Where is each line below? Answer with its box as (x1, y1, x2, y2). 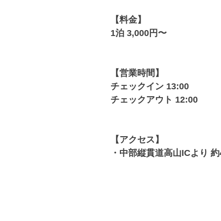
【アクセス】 (110, 135, 164, 145)
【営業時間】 (110, 68, 164, 78)
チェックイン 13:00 (110, 81, 189, 91)
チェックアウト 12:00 (110, 95, 198, 105)
